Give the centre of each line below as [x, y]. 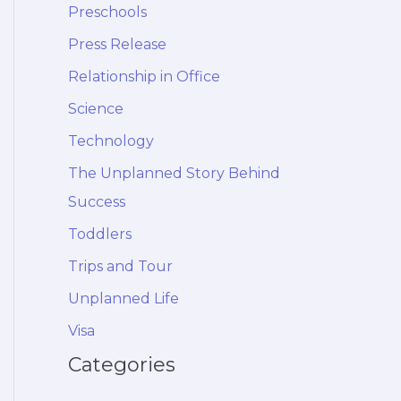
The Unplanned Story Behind [174, 174]
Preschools [107, 13]
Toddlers [100, 235]
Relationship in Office [144, 77]
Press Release [117, 45]
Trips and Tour [120, 267]
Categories [122, 365]
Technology [111, 141]
